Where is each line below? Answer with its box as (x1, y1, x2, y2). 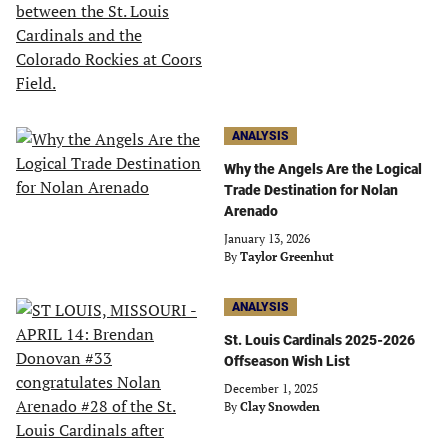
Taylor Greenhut (240, 249, 334, 264)
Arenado (224, 203, 278, 219)
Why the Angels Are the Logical (224, 161, 422, 177)
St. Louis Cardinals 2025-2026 (224, 332, 415, 348)
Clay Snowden (240, 399, 320, 414)
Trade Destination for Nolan (224, 182, 398, 198)
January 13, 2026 (224, 231, 310, 246)
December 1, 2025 (224, 381, 318, 396)
